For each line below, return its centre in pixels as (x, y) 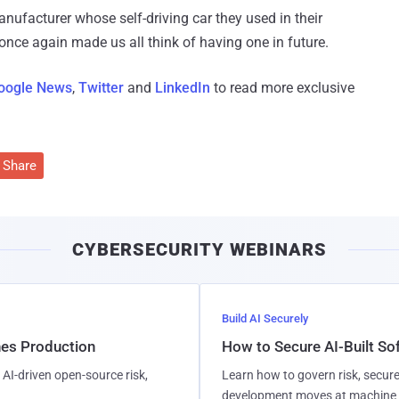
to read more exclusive (282, 87)
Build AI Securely (265, 318)
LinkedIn (183, 87)
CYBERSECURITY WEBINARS (199, 249)
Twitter (101, 87)
